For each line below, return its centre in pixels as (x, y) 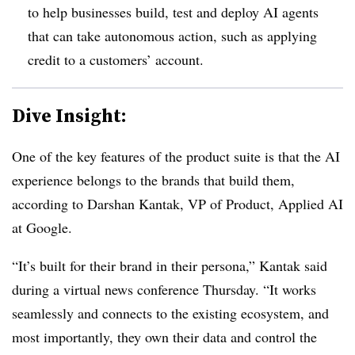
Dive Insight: (69, 115)
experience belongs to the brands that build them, (153, 179)
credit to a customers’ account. (116, 59)
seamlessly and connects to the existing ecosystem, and (170, 313)
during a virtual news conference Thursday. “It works (164, 289)
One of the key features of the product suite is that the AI (176, 156)
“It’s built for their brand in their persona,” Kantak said (170, 265)
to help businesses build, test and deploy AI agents (173, 11)
